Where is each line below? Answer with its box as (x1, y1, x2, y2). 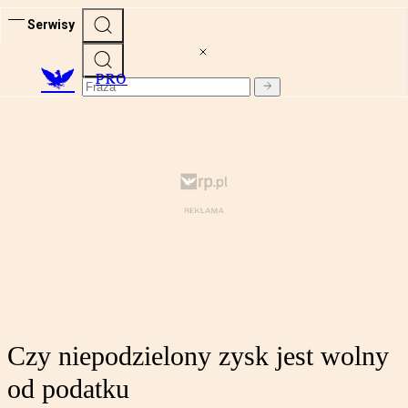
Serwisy (27, 16, 75, 32)
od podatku (7, 373, 129, 404)
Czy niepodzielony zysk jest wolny (7, 341, 389, 372)
